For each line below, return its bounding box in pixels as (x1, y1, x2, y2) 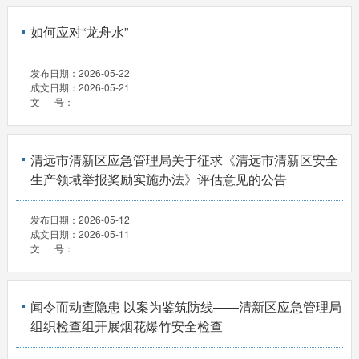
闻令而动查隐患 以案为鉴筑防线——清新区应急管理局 (30, 296, 341, 316)
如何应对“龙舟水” (30, 22, 128, 42)
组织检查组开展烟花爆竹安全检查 (30, 316, 223, 335)
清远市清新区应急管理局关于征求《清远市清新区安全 (30, 150, 338, 169)
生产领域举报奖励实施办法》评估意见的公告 (30, 169, 287, 188)
